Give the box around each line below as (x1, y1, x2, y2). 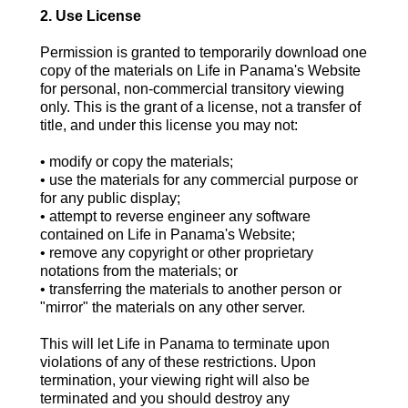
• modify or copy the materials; (40, 154, 233, 170)
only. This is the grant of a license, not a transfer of (40, 99, 361, 116)
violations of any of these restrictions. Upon (40, 354, 316, 371)
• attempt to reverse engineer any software (40, 209, 311, 225)
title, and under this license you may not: (40, 117, 298, 134)
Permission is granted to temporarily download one (40, 45, 367, 61)
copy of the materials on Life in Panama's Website (40, 63, 361, 79)
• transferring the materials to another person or (40, 281, 342, 298)
